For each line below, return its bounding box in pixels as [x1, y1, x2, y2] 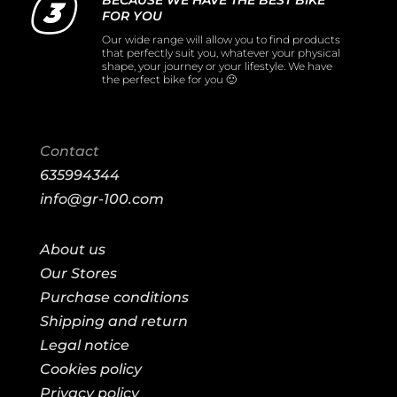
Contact [39, 143, 99, 160]
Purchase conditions [39, 289, 189, 307]
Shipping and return [39, 313, 188, 331]
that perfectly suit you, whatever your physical [101, 46, 340, 60]
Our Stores [39, 265, 117, 283]
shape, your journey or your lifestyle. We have [101, 59, 332, 74]
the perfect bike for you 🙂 [101, 73, 237, 87]
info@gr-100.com [39, 191, 164, 208]
